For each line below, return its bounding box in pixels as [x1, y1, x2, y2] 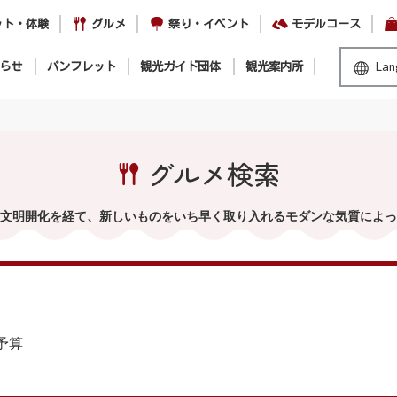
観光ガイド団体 [140, 60, 222, 74]
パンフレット [46, 60, 116, 74]
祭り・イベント [167, 17, 249, 30]
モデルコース [292, 17, 362, 30]
